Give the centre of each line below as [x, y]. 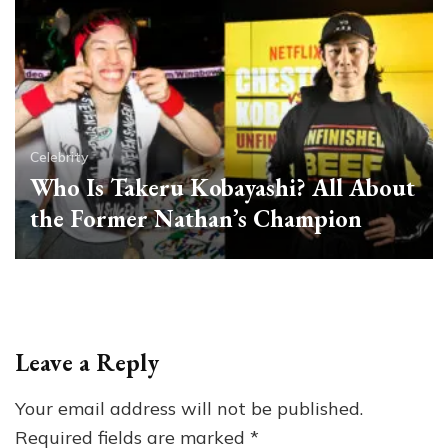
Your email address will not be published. [189, 408]
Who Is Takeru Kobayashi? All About [222, 187]
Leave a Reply [87, 362]
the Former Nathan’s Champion [196, 218]
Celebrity [59, 156]
